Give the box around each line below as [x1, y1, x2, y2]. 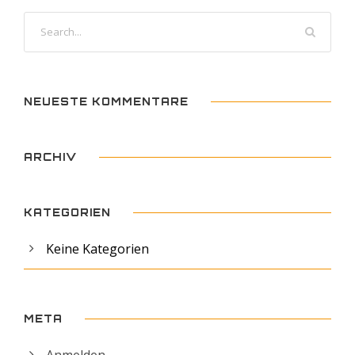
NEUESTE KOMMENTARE [24, 94, 189, 108]
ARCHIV [24, 150, 77, 163]
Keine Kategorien [46, 239, 149, 258]
